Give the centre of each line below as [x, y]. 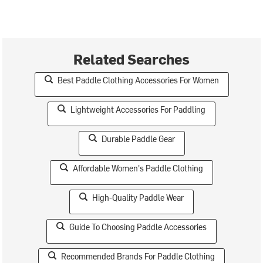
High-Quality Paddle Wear [138, 197]
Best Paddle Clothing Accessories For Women [138, 80]
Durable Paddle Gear [138, 139]
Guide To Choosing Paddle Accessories [138, 227]
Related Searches [131, 58]
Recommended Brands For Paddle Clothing [138, 256]
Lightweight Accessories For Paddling [138, 109]
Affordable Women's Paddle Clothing [138, 168]
